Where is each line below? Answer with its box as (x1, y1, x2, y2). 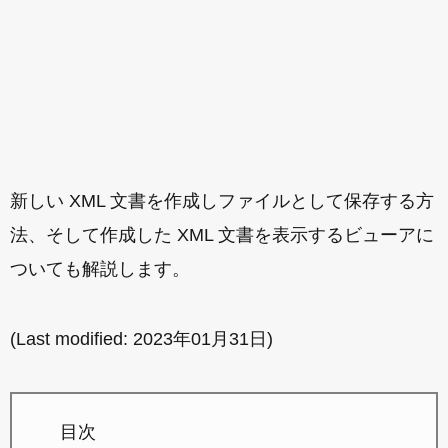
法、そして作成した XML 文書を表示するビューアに (10, 225, 434, 245)
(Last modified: (10, 329, 133, 349)
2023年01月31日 (133, 329, 267, 349)
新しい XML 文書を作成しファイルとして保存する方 (10, 191, 434, 211)
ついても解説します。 (10, 259, 190, 279)
